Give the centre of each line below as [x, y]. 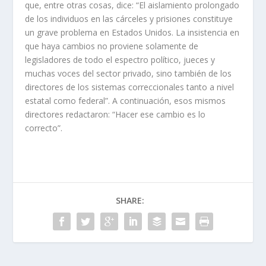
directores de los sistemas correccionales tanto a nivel [130, 87]
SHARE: [130, 200]
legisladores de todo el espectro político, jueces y [120, 59]
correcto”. [44, 128]
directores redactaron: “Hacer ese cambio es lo [115, 114]
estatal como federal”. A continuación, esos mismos [126, 100]
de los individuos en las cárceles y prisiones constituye [129, 18]
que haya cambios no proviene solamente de [112, 46]
